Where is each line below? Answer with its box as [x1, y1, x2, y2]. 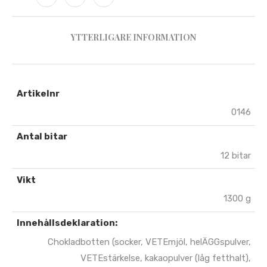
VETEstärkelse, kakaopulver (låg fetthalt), [80, 252, 251, 263]
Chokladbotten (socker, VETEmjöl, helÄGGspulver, [47, 236, 251, 247]
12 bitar [220, 150, 251, 161]
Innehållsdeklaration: [16, 218, 117, 228]
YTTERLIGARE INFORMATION [71, 32, 196, 43]
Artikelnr [16, 88, 60, 99]
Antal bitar [16, 131, 67, 142]
